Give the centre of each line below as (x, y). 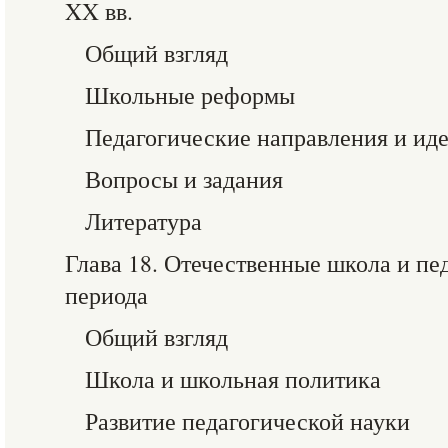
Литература (143, 221)
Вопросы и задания (184, 179)
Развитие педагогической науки (247, 421)
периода (106, 295)
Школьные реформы (190, 95)
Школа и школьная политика (233, 379)
